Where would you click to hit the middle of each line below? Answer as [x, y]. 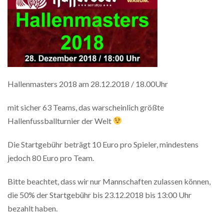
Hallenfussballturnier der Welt [60, 120]
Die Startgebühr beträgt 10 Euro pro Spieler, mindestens [103, 144]
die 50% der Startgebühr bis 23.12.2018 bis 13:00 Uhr [99, 194]
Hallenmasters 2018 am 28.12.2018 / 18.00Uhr [88, 83]
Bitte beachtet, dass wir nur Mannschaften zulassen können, [109, 181]
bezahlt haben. [32, 208]
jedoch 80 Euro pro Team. [51, 157]
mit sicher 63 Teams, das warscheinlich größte [86, 107]
